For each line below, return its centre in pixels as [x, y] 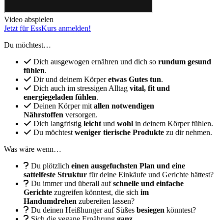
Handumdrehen [50, 201]
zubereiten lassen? [106, 201]
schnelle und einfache [148, 183]
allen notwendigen [124, 106]
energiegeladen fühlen [60, 97]
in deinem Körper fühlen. [173, 123]
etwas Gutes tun [135, 79]
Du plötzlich [50, 165]
